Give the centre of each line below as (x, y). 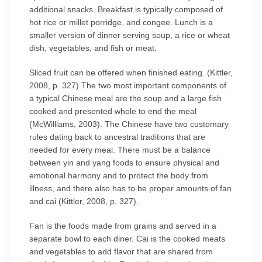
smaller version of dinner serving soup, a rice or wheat (130, 35)
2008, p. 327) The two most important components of (128, 85)
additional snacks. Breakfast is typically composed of (126, 9)
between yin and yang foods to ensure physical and (124, 163)
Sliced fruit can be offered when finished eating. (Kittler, (131, 73)
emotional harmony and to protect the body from (119, 175)
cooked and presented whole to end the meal (113, 111)
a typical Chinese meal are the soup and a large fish (125, 98)
